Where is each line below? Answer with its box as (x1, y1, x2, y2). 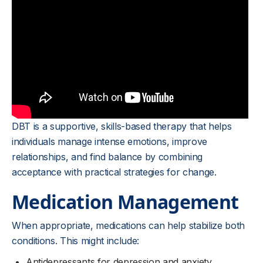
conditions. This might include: (12, 234, 140, 247)
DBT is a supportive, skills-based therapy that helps (12, 120, 232, 132)
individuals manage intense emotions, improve (12, 135, 207, 147)
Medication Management (12, 188, 239, 214)
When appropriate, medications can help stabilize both (12, 219, 245, 231)
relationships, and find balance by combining (12, 150, 203, 163)
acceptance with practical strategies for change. (12, 166, 217, 178)
